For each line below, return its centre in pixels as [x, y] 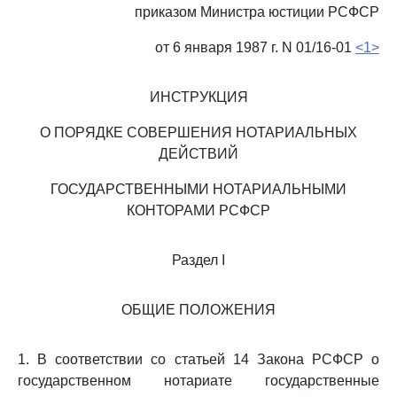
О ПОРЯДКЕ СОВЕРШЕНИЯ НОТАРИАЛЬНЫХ [198, 132]
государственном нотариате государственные [198, 381]
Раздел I [198, 260]
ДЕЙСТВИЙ [198, 154]
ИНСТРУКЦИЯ [198, 97]
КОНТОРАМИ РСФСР [198, 210]
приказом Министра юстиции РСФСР [257, 12]
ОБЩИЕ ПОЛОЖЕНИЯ [198, 310]
